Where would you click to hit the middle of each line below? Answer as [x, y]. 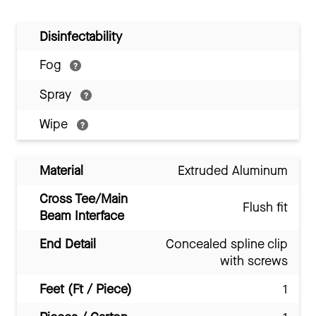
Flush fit [265, 207]
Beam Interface [82, 215]
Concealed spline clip [227, 244]
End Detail [68, 244]
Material [61, 170]
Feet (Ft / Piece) [86, 289]
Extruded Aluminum [233, 170]
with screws [254, 261]
